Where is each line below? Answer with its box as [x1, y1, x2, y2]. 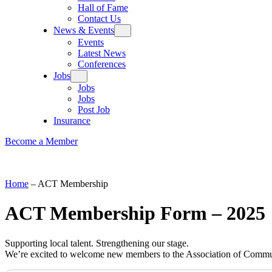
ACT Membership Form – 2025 [5, 202, 265, 225]
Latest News [78, 48, 126, 58]
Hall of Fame [78, 2, 128, 13]
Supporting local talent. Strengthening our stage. [5, 237, 189, 248]
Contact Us [78, 13, 121, 24]
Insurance [53, 115, 90, 126]
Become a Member [5, 136, 78, 146]
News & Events [53, 25, 114, 35]
